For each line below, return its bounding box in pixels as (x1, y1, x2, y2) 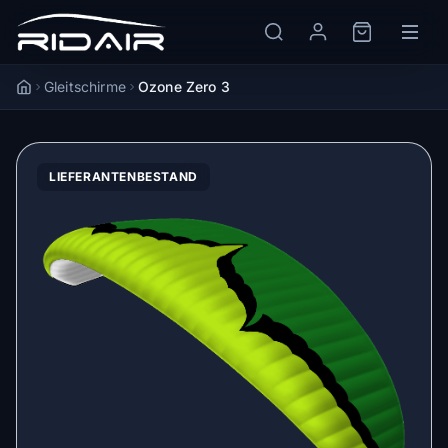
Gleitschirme (44, 78, 126, 95)
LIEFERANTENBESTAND (49, 169, 198, 184)
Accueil (15, 79, 65, 96)
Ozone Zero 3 (137, 78, 230, 95)
